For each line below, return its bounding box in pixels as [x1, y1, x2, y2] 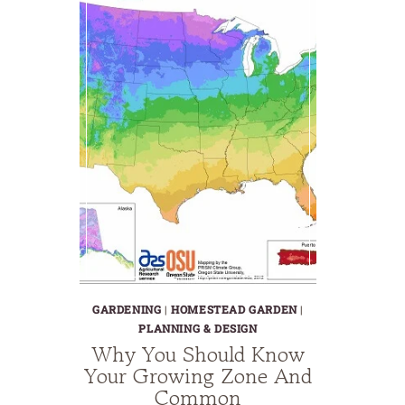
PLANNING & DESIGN [138, 321, 258, 336]
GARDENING [91, 302, 162, 317]
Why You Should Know [91, 338, 305, 371]
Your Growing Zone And [84, 360, 312, 392]
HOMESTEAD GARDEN [171, 302, 297, 317]
